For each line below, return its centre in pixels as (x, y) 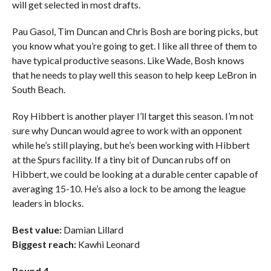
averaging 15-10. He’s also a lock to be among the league (129, 188)
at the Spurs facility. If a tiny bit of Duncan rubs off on (121, 159)
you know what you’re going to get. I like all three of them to (134, 46)
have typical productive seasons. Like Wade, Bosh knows (128, 60)
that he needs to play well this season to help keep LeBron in (134, 75)
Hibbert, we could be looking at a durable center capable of (135, 174)
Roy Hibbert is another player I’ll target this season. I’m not (132, 116)
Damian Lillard (92, 230)
